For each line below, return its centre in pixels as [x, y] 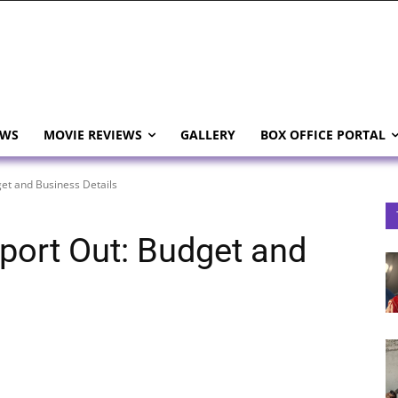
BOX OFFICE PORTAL [323, 135]
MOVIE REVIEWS [93, 135]
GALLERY [208, 135]
